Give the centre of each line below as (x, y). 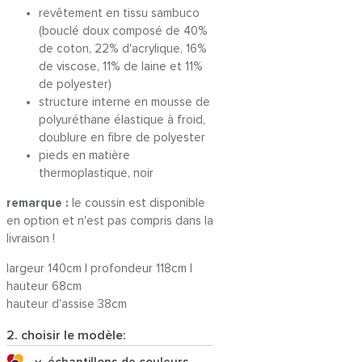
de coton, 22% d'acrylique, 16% (123, 49)
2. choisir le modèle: (66, 335)
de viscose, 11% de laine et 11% (121, 67)
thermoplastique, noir (96, 173)
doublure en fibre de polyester (122, 138)
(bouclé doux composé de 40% (123, 31)
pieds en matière (84, 156)
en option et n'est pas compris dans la (110, 221)
